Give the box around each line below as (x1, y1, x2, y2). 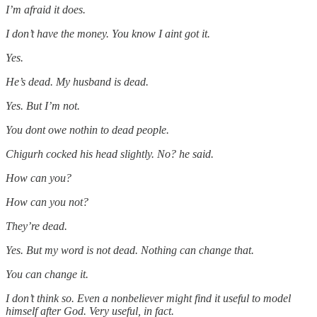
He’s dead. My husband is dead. (6, 76, 149, 88)
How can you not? (6, 196, 88, 209)
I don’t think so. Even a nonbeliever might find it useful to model (6, 292, 291, 305)
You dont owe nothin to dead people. (6, 124, 169, 137)
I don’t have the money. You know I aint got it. (6, 28, 210, 40)
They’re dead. (6, 220, 67, 233)
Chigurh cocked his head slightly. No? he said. (6, 148, 214, 161)
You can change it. (6, 268, 88, 281)
